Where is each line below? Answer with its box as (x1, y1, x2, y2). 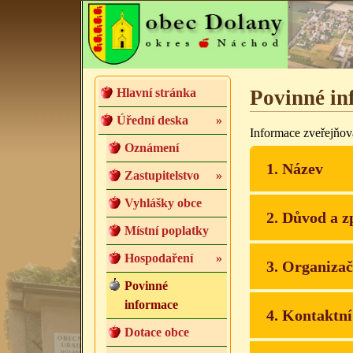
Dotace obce (124, 325, 189, 340)
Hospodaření (124, 251, 193, 266)
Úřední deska (117, 113, 188, 128)
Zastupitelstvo (124, 169, 199, 183)
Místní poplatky (124, 224, 209, 238)
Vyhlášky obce (124, 196, 202, 210)
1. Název (266, 160, 323, 178)
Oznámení (124, 141, 179, 155)
